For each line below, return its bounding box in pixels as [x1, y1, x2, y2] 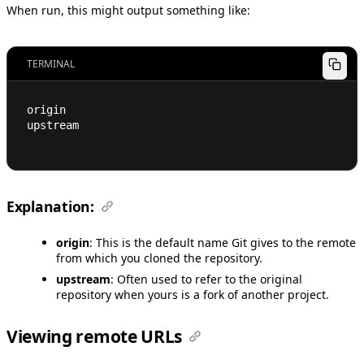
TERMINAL [27, 56, 75, 71]
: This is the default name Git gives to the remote [89, 234, 356, 250]
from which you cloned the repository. [56, 249, 262, 266]
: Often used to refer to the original [110, 271, 302, 287]
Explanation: [6, 196, 94, 216]
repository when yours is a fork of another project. [56, 286, 329, 302]
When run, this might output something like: [6, 2, 250, 18]
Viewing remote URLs [6, 324, 183, 348]
